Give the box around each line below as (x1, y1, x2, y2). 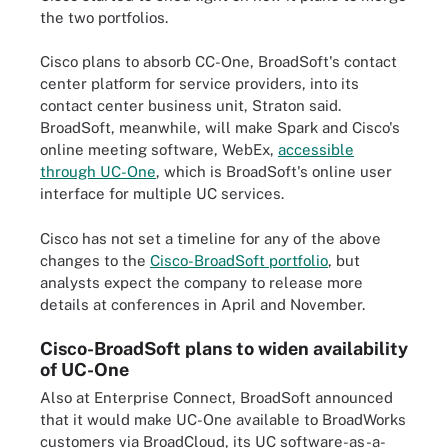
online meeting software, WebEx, (40, 141, 278, 158)
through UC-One (40, 163, 156, 180)
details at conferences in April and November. (40, 295, 365, 313)
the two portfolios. (40, 8, 168, 26)
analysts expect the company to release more (40, 273, 363, 291)
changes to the (40, 251, 150, 269)
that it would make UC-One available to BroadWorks (40, 411, 406, 428)
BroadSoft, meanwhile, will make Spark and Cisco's (40, 119, 400, 136)
